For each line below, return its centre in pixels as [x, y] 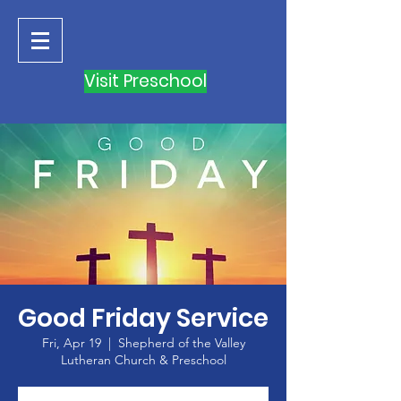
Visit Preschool [145, 81]
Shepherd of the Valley [181, 343]
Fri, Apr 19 [71, 343]
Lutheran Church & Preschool [143, 360]
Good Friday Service [143, 318]
